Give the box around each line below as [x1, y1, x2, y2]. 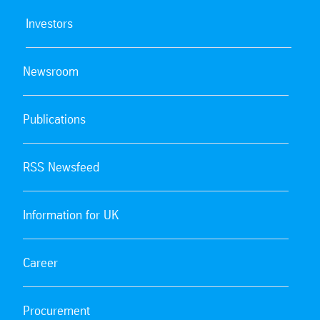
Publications [23, 111, 86, 126]
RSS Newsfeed [23, 159, 99, 174]
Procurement [23, 303, 90, 318]
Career [23, 255, 58, 270]
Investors [26, 16, 73, 31]
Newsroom [23, 64, 79, 79]
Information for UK [23, 207, 119, 222]
